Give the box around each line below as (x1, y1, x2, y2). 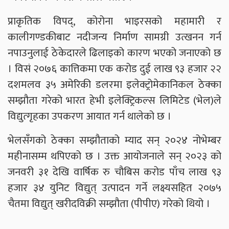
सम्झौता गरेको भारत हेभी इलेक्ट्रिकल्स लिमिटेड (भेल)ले (8, 91, 221, 110)
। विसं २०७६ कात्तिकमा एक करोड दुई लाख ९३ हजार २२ (8, 60, 221, 78)
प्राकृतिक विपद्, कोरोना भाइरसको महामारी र (8, 12, 221, 31)
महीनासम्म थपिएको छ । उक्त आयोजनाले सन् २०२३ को (8, 147, 221, 166)
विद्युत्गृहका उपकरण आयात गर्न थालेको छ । (8, 107, 174, 126)
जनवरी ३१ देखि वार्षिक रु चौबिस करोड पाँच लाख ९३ (8, 163, 221, 181)
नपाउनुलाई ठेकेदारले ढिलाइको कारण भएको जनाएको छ (8, 44, 221, 62)
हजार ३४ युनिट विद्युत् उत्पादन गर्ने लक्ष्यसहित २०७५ (8, 179, 221, 197)
